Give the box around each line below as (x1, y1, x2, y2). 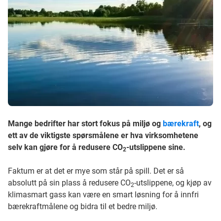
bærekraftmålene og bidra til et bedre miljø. (8, 202, 157, 211)
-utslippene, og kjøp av (134, 178, 212, 187)
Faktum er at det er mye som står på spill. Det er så (8, 166, 184, 176)
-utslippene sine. (126, 143, 185, 152)
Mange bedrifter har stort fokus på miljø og (8, 119, 163, 128)
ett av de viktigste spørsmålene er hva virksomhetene (8, 131, 198, 140)
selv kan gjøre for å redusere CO (8, 143, 123, 152)
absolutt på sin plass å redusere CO (8, 178, 131, 187)
